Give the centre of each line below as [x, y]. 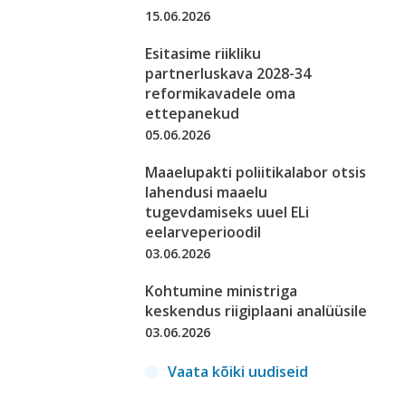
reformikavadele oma [220, 94]
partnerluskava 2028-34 [228, 74]
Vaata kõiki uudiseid [238, 372]
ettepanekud [192, 114]
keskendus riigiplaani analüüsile [256, 311]
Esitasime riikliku [203, 54]
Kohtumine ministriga [221, 291]
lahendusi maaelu [206, 193]
